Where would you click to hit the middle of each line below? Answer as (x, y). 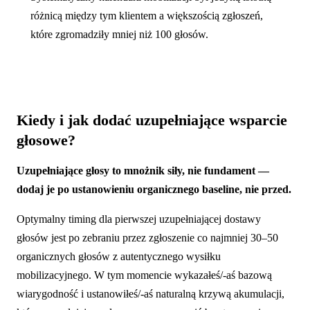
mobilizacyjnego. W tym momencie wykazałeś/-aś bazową (144, 275)
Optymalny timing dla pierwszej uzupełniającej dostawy (139, 219)
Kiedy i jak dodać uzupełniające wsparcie (152, 120)
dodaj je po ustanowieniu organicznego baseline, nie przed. (154, 190)
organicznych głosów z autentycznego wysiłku (119, 257)
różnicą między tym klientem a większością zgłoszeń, (147, 16)
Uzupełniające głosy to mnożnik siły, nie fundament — (143, 171)
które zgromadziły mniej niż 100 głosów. (119, 35)
